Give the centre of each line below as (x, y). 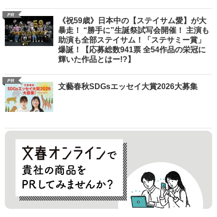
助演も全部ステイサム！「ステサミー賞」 (132, 40)
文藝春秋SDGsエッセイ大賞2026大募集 (128, 86)
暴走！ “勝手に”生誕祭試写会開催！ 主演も (134, 30)
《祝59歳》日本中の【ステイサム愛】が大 (132, 20)
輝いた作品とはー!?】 (97, 59)
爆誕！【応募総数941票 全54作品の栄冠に (132, 49)
